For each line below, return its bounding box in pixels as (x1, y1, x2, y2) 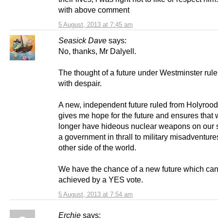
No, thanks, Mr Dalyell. (58, 47, 136, 56)
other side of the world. (58, 143, 136, 152)
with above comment (58, 5, 129, 15)
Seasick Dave (58, 36, 107, 45)
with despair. (58, 79, 102, 88)
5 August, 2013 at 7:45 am (58, 21, 133, 29)
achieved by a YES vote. (58, 175, 143, 184)
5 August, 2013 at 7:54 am (58, 191, 133, 199)
